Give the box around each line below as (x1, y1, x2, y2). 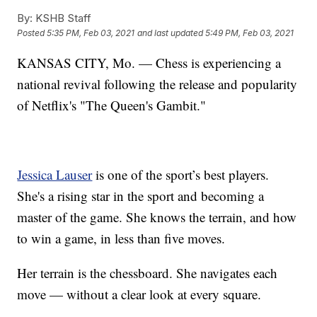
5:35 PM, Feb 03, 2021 (47, 28, 135, 39)
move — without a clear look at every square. (17, 284, 262, 303)
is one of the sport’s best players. (92, 165, 270, 183)
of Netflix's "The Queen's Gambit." (17, 96, 207, 114)
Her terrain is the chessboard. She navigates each (17, 263, 278, 282)
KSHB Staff (33, 11, 92, 25)
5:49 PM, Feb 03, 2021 (205, 28, 294, 39)
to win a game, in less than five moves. (17, 229, 226, 247)
